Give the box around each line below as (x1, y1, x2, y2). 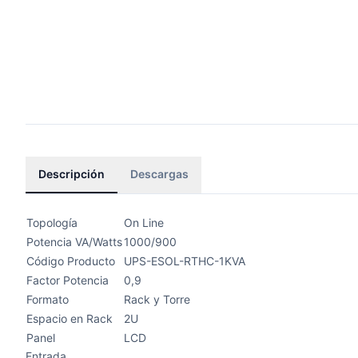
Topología (26, 216, 78, 229)
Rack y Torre (124, 292, 190, 306)
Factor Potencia (26, 273, 109, 287)
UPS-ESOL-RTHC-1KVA (124, 254, 245, 268)
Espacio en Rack (26, 312, 113, 325)
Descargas (130, 167, 189, 181)
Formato (26, 292, 69, 306)
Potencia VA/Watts (26, 235, 122, 249)
